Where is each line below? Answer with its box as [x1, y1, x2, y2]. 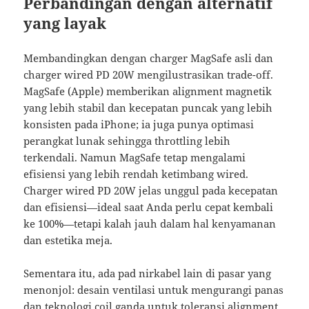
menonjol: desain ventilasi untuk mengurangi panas [23, 283, 284, 297]
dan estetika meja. [23, 233, 113, 248]
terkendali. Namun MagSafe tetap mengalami [23, 150, 246, 165]
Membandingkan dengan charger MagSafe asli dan [23, 51, 274, 66]
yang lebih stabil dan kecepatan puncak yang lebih [23, 101, 273, 115]
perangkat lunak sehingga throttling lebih [23, 134, 231, 148]
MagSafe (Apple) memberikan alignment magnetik [23, 84, 272, 99]
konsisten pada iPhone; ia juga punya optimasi [23, 117, 255, 132]
